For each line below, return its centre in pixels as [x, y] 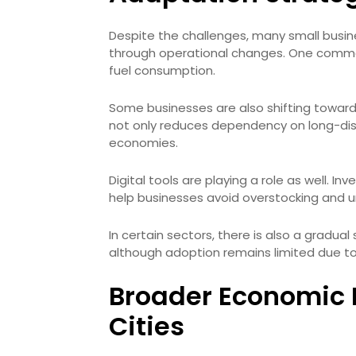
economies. [143, 143]
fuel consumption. [162, 70]
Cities [147, 326]
